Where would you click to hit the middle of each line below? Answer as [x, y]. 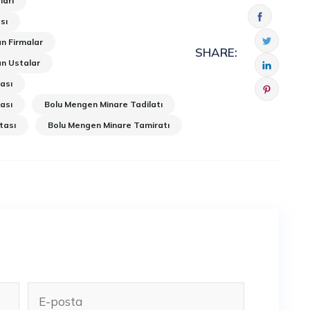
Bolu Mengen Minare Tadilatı [104, 104]
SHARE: [216, 53]
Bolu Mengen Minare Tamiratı [109, 125]
